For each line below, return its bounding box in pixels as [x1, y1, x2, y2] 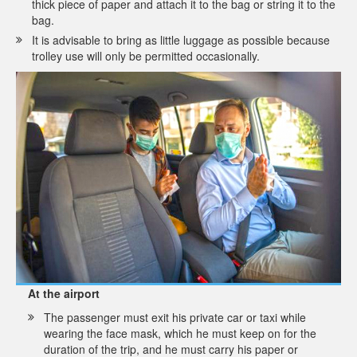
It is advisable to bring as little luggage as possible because [32, 31, 330, 48]
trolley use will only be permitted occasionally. [32, 47, 260, 64]
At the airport [28, 285, 100, 302]
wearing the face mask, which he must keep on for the [44, 325, 316, 342]
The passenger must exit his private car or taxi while [44, 309, 306, 326]
